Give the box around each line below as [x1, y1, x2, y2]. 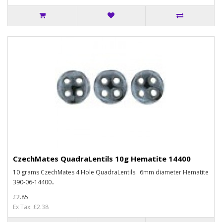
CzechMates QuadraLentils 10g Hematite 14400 [13, 154, 191, 164]
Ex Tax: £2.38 [13, 203, 49, 211]
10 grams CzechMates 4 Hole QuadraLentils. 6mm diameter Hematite [13, 168, 209, 176]
